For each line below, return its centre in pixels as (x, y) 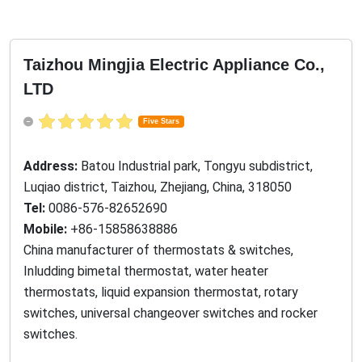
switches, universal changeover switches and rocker (170, 314)
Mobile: (47, 229)
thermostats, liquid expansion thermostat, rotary (161, 293)
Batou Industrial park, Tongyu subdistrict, (197, 166)
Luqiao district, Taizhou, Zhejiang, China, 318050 (158, 187)
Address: (52, 166)
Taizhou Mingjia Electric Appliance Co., (174, 65)
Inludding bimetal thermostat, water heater (146, 271)
